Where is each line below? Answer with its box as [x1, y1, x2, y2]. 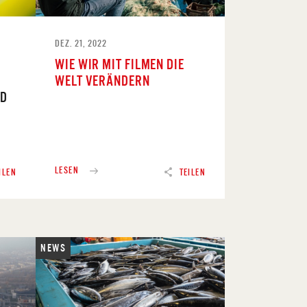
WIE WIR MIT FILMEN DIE [55, 56, 184, 72]
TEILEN [179, 167, 206, 177]
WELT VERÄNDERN [55, 72, 150, 88]
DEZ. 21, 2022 [55, 37, 107, 49]
